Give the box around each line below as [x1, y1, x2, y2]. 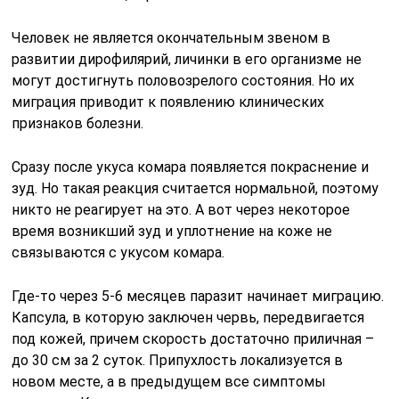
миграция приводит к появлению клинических [12, 93, 325, 110]
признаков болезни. [12, 114, 144, 132]
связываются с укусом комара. [12, 243, 225, 261]
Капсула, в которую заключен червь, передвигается [12, 308, 365, 326]
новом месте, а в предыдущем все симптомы [12, 372, 327, 390]
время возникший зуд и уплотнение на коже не [12, 222, 333, 240]
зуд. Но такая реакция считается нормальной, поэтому [12, 179, 379, 197]
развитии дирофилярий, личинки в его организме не [12, 50, 362, 68]
